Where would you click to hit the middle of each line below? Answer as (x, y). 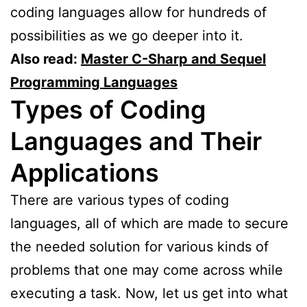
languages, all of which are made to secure (149, 223)
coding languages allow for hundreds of (138, 12)
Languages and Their (136, 141)
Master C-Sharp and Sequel (173, 59)
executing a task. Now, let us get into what (149, 293)
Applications (85, 172)
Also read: (46, 59)
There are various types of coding (120, 200)
